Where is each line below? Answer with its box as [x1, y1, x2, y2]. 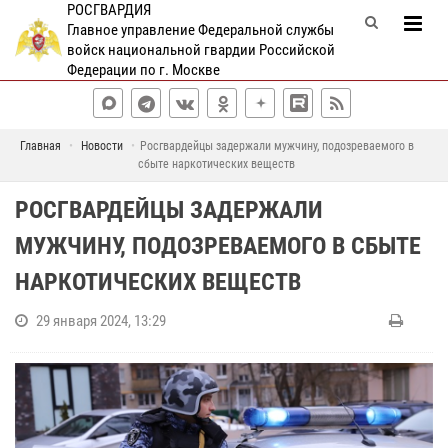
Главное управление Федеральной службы [66, 21, 334, 39]
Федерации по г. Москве [66, 61, 220, 79]
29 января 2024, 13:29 [36, 312, 166, 330]
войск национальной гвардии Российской [66, 41, 335, 59]
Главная [19, 139, 61, 153]
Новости [80, 139, 123, 153]
